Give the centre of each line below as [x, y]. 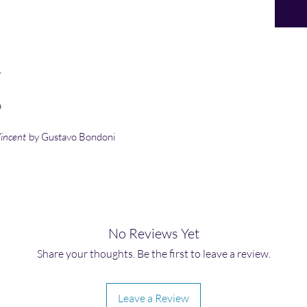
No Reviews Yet [153, 234]
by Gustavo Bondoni [71, 137]
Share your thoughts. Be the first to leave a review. [153, 254]
